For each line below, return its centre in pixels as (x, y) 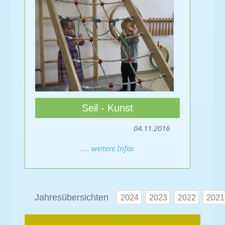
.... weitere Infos (107, 148)
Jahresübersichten (76, 197)
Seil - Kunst (107, 108)
